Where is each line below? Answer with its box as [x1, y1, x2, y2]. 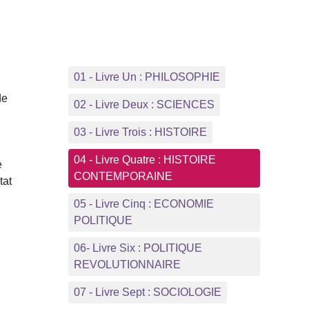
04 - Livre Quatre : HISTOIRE [73, 153, 216, 166]
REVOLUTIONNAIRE [73, 258, 181, 270]
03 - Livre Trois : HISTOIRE [73, 126, 207, 138]
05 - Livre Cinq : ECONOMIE [73, 197, 214, 210]
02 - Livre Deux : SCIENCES [73, 98, 215, 110]
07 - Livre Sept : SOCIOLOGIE [73, 286, 221, 298]
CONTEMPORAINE [73, 170, 172, 182]
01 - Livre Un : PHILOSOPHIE [73, 70, 220, 83]
